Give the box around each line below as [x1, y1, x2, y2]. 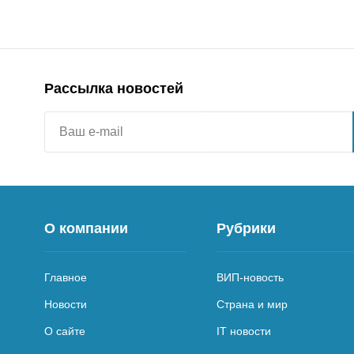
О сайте [44, 324, 85, 337]
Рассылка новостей [44, 80, 183, 96]
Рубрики [217, 220, 276, 236]
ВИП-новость [217, 270, 284, 284]
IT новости [217, 324, 271, 337]
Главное [44, 270, 87, 284]
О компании [44, 220, 128, 236]
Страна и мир [217, 297, 288, 311]
